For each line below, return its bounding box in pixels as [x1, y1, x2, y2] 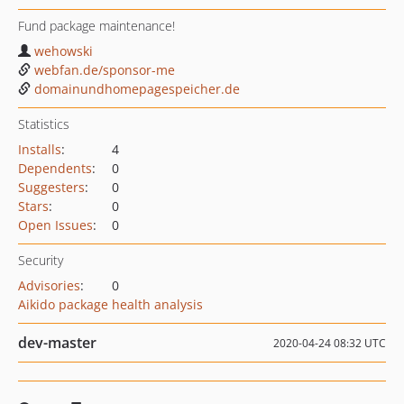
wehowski [34, 42, 93, 60]
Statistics [18, 115, 69, 133]
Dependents [18, 160, 92, 177]
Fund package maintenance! [18, 17, 175, 34]
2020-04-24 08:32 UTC [273, 335, 386, 351]
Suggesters [18, 179, 85, 196]
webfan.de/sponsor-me [34, 61, 175, 78]
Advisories [18, 277, 80, 294]
